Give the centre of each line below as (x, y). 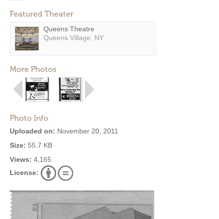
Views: (21, 159)
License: (24, 173)
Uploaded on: (33, 131)
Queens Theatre (69, 29)
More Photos (33, 69)
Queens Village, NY (74, 38)
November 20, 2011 (87, 131)
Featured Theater (42, 14)
